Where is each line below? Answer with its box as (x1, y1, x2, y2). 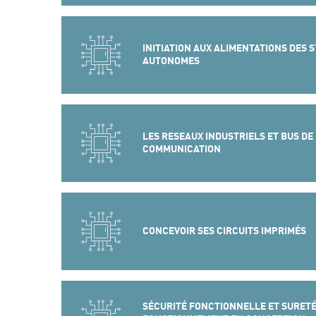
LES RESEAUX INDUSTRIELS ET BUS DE (142, 130, 313, 142)
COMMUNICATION (142, 143, 221, 154)
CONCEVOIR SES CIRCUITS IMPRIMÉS (142, 225, 306, 236)
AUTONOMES (142, 55, 200, 66)
